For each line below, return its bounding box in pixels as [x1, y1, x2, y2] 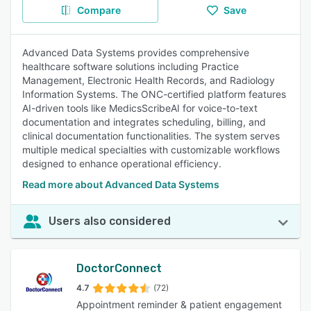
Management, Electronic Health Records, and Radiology [22, 74, 275, 86]
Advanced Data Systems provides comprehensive [22, 47, 249, 58]
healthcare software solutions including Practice [22, 60, 239, 72]
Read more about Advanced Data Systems [22, 178, 219, 190]
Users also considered [49, 215, 171, 228]
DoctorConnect [76, 262, 162, 275]
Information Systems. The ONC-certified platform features [22, 88, 286, 100]
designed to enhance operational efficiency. [22, 158, 221, 169]
